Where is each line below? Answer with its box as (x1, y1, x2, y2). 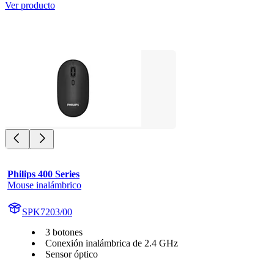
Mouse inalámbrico (7, 179, 81, 190)
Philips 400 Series (7, 168, 80, 179)
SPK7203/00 (22, 206, 72, 217)
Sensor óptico (45, 248, 98, 259)
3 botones (45, 226, 83, 237)
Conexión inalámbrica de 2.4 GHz (45, 237, 178, 248)
